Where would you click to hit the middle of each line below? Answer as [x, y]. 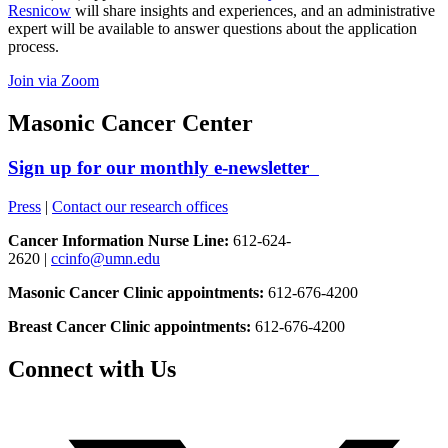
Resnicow [39, 11]
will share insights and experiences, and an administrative [253, 11]
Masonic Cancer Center [130, 123]
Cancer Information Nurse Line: [118, 240]
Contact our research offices [140, 206]
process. [33, 47]
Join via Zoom [53, 81]
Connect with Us [92, 368]
